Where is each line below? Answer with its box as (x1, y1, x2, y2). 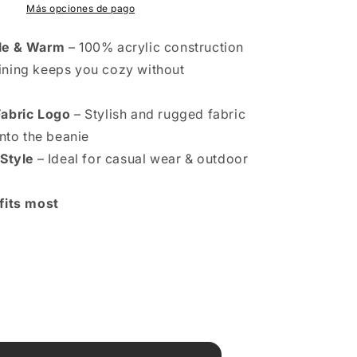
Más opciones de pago (26, 2, 135, 14)
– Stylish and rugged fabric (74, 106, 246, 122)
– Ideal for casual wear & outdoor (37, 151, 249, 167)
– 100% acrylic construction (68, 39, 245, 55)
